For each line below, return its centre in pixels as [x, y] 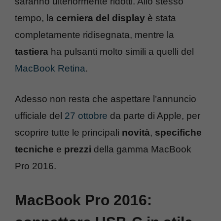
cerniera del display [101, 18]
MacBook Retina [50, 68]
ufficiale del [40, 116]
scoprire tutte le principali [68, 133]
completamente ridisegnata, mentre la [94, 35]
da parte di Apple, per [154, 116]
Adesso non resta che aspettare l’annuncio [106, 99]
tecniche [34, 149]
